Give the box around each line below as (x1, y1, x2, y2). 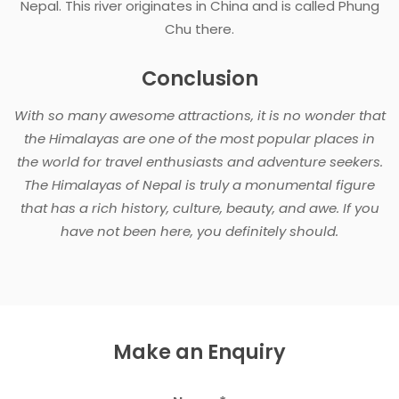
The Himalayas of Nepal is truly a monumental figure (24, 175, 375, 194)
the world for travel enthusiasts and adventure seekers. (16, 151, 383, 171)
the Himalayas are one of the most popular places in (24, 128, 375, 148)
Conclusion (141, 63, 258, 93)
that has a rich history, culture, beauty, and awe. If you (20, 198, 379, 217)
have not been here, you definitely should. (61, 221, 338, 240)
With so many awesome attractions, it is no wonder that (13, 105, 386, 125)
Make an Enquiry (113, 337, 286, 366)
